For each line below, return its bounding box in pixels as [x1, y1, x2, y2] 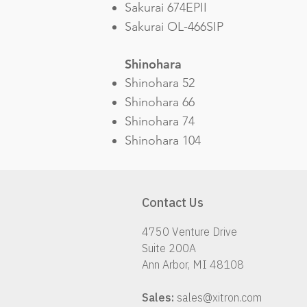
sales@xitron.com [177, 291, 262, 304]
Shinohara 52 [125, 75, 195, 90]
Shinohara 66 [125, 95, 195, 110]
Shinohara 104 [125, 133, 201, 148]
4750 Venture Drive [142, 225, 240, 238]
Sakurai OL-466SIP [125, 19, 223, 34]
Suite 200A [142, 241, 196, 255]
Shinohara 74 [125, 114, 195, 129]
